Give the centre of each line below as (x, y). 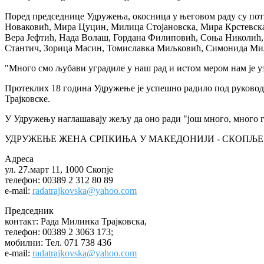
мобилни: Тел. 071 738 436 (58, 242)
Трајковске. (27, 98)
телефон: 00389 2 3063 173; (59, 232)
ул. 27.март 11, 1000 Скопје (59, 169)
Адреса (19, 159)
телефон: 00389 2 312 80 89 (59, 180)
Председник (29, 210)
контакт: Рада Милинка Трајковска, (76, 221)
